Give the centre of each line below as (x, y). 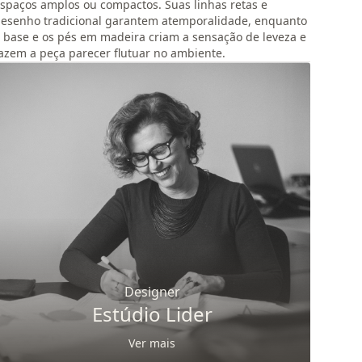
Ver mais (152, 343)
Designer (152, 292)
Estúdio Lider (152, 314)
